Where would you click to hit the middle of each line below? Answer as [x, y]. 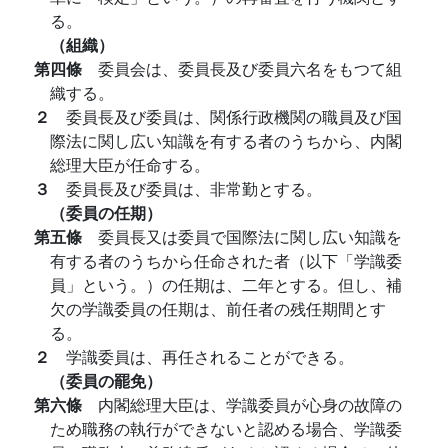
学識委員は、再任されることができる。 [210, 356]
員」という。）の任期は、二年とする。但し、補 [226, 284]
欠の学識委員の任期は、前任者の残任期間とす [218, 308]
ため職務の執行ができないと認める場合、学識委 [226, 428]
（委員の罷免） [106, 380]
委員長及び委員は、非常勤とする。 [194, 188]
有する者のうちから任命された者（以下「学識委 [226, 260]
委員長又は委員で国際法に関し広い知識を [250, 236]
